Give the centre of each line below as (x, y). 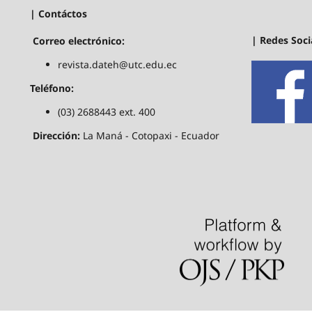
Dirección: (57, 135)
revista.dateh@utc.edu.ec (118, 64)
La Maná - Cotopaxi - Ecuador (151, 135)
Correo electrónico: (77, 41)
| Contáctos (58, 14)
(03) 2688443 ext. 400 (106, 112)
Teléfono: (52, 88)
